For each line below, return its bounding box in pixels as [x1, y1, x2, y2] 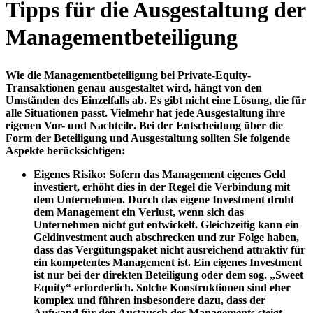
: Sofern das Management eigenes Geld [103, 168, 286, 180]
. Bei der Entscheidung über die [133, 119, 283, 131]
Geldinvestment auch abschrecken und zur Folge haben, [34, 231, 299, 243]
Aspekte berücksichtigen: [6, 144, 125, 156]
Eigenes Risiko [34, 168, 103, 180]
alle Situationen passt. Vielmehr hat [6, 106, 175, 119]
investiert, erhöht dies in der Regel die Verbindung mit [34, 180, 290, 193]
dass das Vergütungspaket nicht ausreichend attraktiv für [34, 243, 305, 256]
